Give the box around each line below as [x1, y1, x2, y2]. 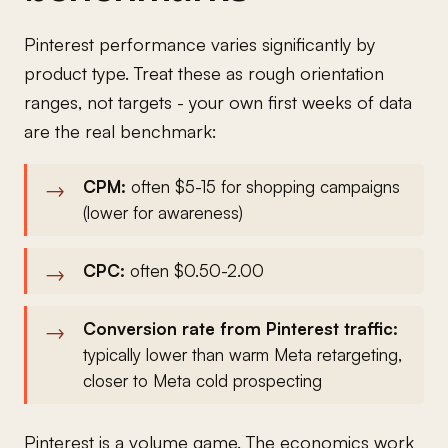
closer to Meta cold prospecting [83, 369, 322, 391]
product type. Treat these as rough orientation [24, 61, 384, 84]
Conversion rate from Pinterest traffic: [83, 317, 398, 339]
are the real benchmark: [24, 119, 217, 142]
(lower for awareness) [83, 201, 243, 223]
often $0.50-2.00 [125, 259, 264, 281]
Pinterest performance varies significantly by [24, 32, 375, 55]
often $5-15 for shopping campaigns [126, 175, 400, 197]
